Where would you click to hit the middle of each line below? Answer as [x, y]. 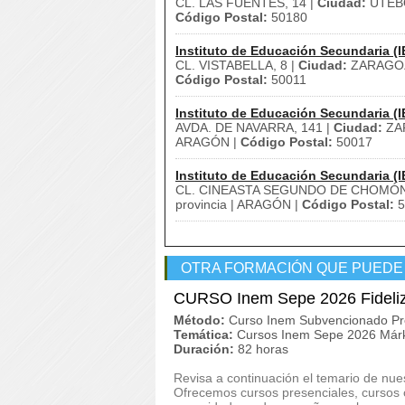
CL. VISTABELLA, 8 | [237, 65]
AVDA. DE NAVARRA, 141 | [254, 127]
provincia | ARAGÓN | [239, 204]
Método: [199, 320]
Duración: [204, 349]
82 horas [263, 349]
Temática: [203, 334]
